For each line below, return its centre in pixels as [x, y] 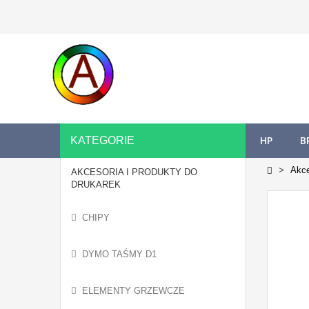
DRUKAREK [96, 185]
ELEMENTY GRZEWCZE [133, 291]
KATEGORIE [102, 140]
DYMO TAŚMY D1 [119, 254]
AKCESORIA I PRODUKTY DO [134, 172]
